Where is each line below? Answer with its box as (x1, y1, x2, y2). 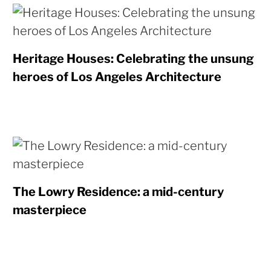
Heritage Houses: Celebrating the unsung (13, 51, 255, 66)
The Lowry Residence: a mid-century (13, 184, 224, 199)
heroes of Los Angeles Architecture (13, 70, 222, 84)
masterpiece (13, 203, 87, 217)
